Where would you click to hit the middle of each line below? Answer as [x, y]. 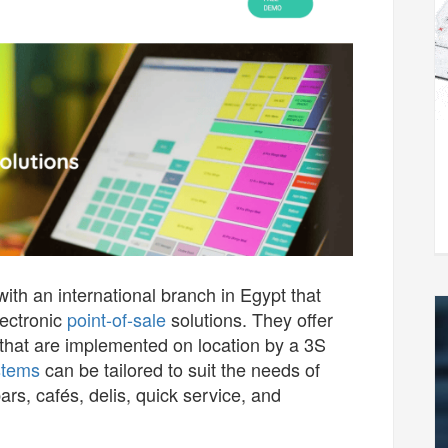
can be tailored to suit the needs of [180, 369]
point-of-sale [116, 319]
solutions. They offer [249, 319]
